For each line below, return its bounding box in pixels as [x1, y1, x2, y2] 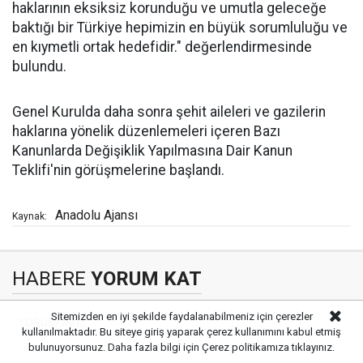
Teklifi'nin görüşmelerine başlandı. [12, 161, 224, 178]
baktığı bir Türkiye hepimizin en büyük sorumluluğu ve [12, 19, 348, 36]
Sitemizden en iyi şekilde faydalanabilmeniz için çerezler [50, 310, 313, 322]
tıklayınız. [289, 341, 335, 353]
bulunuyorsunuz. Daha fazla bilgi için [28, 341, 202, 353]
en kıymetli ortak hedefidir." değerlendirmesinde [12, 38, 312, 55]
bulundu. [12, 58, 66, 75]
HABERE [12, 267, 86, 290]
